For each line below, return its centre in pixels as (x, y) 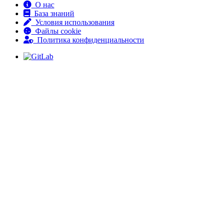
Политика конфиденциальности (89, 40)
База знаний (52, 13)
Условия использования (73, 22)
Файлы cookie (56, 31)
